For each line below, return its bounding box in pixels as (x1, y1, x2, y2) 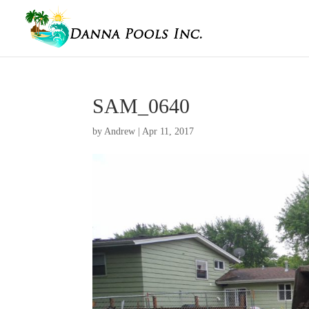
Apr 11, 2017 (142, 126, 195, 137)
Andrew (104, 126, 136, 137)
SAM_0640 (92, 94, 190, 117)
